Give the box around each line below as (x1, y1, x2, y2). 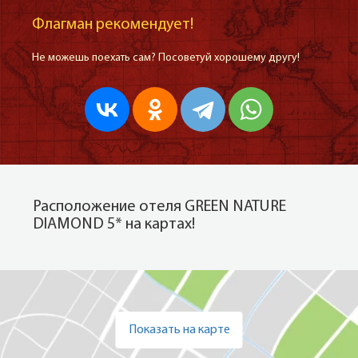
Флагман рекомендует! (32, 17, 193, 33)
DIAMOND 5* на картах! (33, 217, 195, 233)
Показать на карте (128, 323, 230, 336)
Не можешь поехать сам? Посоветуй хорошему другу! (32, 52, 300, 64)
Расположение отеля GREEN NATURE (33, 199, 286, 215)
